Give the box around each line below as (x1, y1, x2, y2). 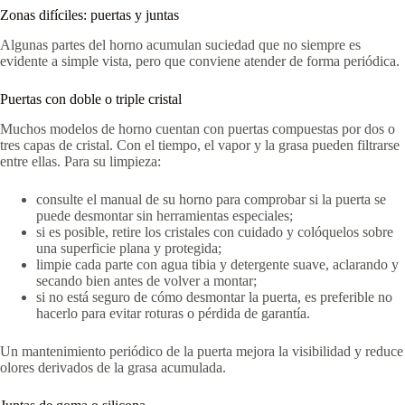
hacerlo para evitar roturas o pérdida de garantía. (36, 306, 310, 322)
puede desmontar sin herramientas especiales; (36, 208, 293, 224)
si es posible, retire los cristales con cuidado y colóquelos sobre (36, 224, 393, 240)
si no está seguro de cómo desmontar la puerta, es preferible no (36, 289, 392, 306)
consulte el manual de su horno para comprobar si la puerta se (36, 192, 386, 208)
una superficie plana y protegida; (36, 240, 221, 257)
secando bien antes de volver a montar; (36, 273, 257, 289)
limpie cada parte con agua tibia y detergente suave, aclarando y (36, 257, 399, 273)
